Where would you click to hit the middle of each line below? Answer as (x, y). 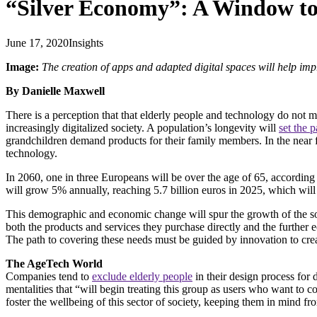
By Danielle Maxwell (58, 91)
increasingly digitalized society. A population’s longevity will (142, 127)
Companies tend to (49, 276)
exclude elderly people (142, 276)
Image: (24, 67)
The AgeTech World (56, 263)
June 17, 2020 (37, 42)
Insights (86, 42)
